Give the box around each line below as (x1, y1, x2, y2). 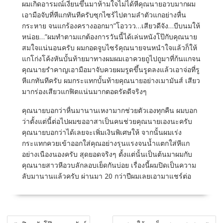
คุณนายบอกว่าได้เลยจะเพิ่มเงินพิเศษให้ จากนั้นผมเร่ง (21, 127, 182, 137)
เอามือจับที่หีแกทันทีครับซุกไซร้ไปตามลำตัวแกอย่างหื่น (21, 10, 186, 19)
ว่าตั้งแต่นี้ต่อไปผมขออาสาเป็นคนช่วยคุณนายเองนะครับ (21, 116, 192, 126)
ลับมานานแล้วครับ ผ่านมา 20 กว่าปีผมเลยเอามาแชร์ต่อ (21, 171, 191, 181)
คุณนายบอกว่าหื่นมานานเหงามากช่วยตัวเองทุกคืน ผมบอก (21, 106, 197, 115)
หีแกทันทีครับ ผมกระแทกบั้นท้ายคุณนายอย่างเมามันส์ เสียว (21, 76, 200, 85)
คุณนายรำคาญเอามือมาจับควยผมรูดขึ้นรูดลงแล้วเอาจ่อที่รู (21, 65, 200, 74)
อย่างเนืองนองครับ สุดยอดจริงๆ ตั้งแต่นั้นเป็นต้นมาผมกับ (21, 149, 192, 159)
